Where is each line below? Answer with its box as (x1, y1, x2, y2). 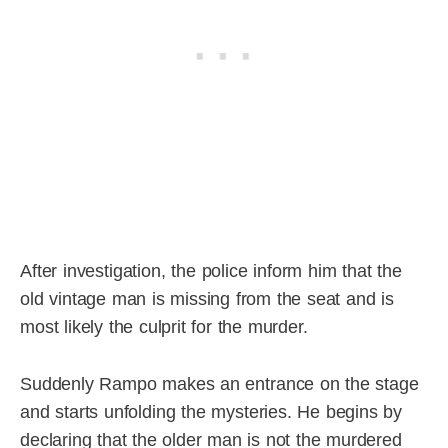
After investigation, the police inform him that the (20, 261, 402, 282)
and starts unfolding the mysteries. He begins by (20, 402, 403, 423)
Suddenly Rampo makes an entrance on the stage (20, 374, 419, 395)
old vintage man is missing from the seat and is (20, 289, 394, 310)
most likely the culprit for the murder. (20, 317, 308, 338)
